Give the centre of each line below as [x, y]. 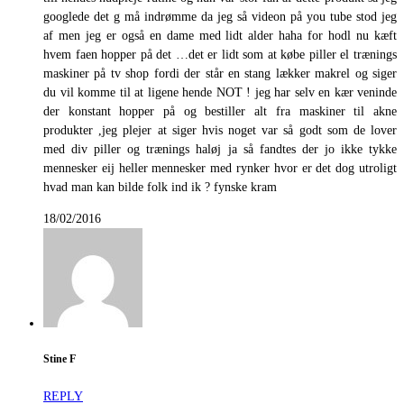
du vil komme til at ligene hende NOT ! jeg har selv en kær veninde [220, 92]
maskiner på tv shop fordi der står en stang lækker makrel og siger [220, 73]
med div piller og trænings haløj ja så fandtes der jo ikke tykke [220, 149]
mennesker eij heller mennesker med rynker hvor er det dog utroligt [220, 168]
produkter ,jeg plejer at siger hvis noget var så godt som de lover [220, 130]
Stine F [60, 360]
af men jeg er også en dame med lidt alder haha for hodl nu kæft [220, 35]
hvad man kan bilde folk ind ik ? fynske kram [160, 187]
